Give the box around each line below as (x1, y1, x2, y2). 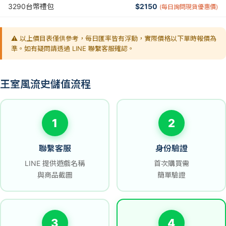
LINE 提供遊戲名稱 (25, 159, 85, 167)
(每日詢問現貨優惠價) (159, 3, 218, 11)
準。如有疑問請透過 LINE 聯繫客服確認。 (11, 44, 134, 52)
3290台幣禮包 (8, 2, 54, 11)
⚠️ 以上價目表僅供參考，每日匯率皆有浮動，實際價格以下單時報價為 (11, 34, 216, 42)
